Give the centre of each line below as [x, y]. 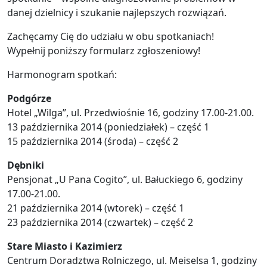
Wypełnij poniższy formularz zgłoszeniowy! [104, 51]
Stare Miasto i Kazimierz [65, 246]
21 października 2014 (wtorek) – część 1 [96, 208]
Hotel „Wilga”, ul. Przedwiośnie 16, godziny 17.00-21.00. [131, 113]
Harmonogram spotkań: [62, 75]
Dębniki [26, 165]
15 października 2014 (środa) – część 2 [93, 142]
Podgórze [29, 99]
